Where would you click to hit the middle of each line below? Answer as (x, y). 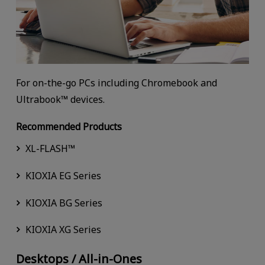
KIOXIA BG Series (64, 203)
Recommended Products (69, 126)
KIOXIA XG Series (63, 230)
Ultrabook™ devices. (60, 99)
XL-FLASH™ (50, 148)
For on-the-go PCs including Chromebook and (116, 83)
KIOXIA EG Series (63, 175)
